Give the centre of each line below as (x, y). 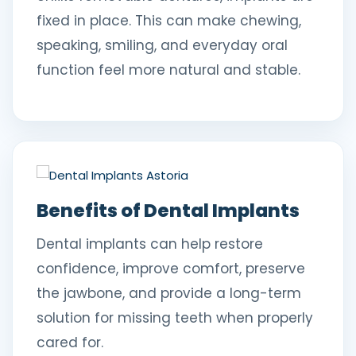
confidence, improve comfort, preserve (171, 269)
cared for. (70, 342)
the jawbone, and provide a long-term (169, 293)
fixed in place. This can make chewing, (169, 21)
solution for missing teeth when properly (175, 318)
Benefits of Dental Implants (168, 211)
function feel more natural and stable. (168, 70)
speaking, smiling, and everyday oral (162, 45)
